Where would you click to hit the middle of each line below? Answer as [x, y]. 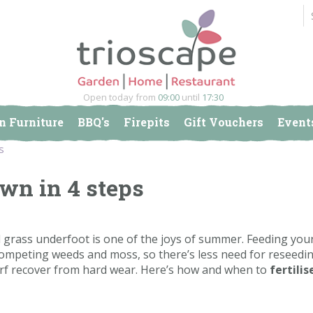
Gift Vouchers [223, 122]
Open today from [121, 97]
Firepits [146, 122]
